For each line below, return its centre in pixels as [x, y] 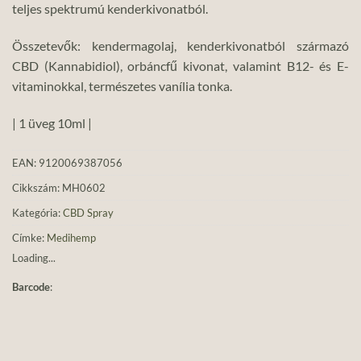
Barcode [31, 287]
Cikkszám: [37, 187]
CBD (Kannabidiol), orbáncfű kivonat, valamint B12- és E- [180, 66]
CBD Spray [88, 212]
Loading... [34, 257]
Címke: [29, 237]
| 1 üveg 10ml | [52, 122]
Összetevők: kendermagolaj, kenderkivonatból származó [180, 46]
